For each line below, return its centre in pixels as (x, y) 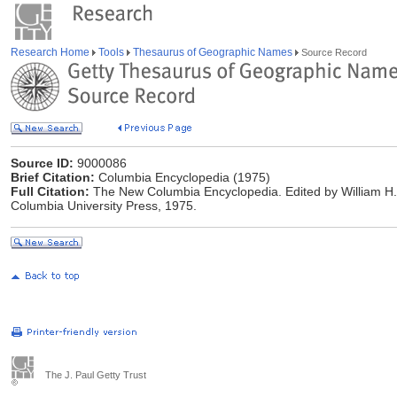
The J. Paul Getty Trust (96, 375)
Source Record (333, 52)
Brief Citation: (53, 177)
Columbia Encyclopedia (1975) (183, 177)
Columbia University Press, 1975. (104, 206)
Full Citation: (50, 191)
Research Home (51, 52)
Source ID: (42, 163)
